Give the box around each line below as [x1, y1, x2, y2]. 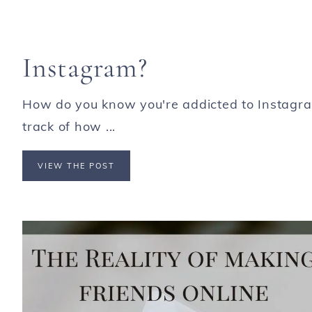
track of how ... [22, 118, 116, 134]
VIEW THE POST [38, 160, 115, 171]
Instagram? [22, 50, 148, 84]
